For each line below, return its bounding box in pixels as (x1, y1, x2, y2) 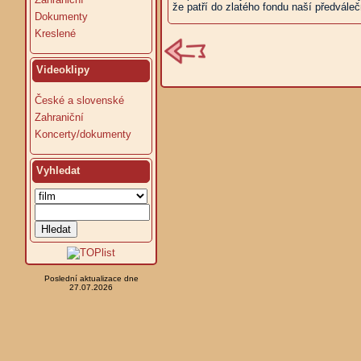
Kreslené (35, 27, 76, 39)
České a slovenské (35, 94, 124, 106)
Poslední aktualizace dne (44, 274, 139, 283)
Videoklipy (36, 64, 89, 76)
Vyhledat (36, 164, 80, 176)
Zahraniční (35, 111, 84, 123)
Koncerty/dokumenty (35, 128, 131, 140)
